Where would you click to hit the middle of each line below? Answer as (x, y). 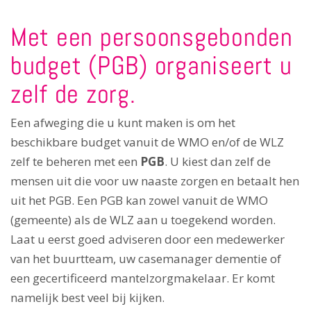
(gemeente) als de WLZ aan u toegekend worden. (143, 220)
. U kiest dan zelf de (218, 162)
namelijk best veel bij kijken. (87, 298)
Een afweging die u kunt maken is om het (123, 123)
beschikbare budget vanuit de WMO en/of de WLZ (147, 142)
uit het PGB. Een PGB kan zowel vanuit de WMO (139, 201)
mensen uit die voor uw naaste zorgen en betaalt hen (155, 181)
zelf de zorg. (73, 93)
